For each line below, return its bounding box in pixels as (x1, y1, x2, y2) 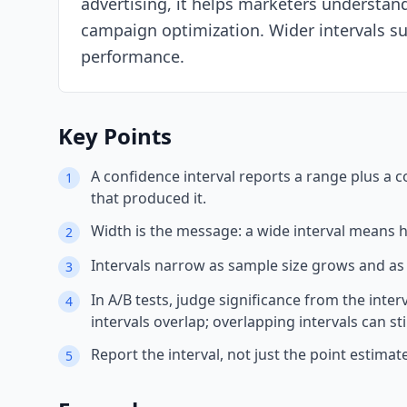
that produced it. (91, 188, 206, 208)
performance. (81, 45, 184, 67)
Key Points (58, 121, 172, 151)
